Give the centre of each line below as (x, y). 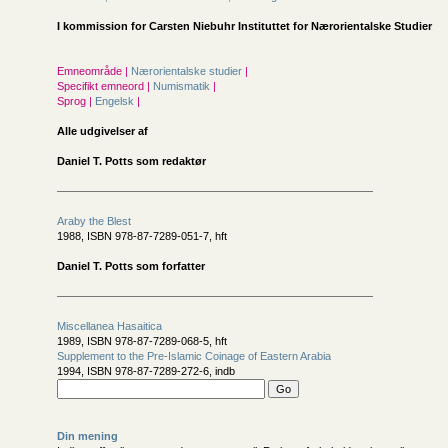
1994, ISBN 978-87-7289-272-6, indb (146, 371)
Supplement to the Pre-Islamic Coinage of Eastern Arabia (194, 356)
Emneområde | (92, 71)
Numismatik (183, 86)
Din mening (87, 436)
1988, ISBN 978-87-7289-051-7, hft (142, 236)
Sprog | (74, 101)
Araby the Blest (94, 221)
